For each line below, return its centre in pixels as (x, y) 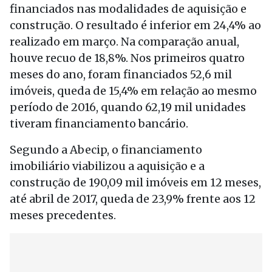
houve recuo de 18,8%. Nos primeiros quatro (127, 58)
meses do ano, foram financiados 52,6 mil (121, 74)
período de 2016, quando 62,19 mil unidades (128, 107)
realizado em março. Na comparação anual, (124, 42)
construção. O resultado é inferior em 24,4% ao (135, 25)
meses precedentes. (63, 215)
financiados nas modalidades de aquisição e (128, 9)
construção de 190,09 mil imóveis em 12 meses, (135, 182)
